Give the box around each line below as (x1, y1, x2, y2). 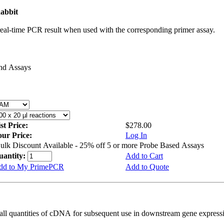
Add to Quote (125, 162, 169, 171)
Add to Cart (125, 151, 163, 160)
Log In (125, 131, 147, 139)
